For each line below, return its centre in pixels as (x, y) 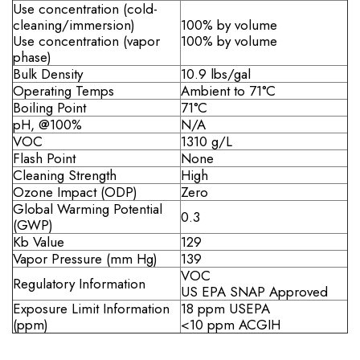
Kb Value (39, 241)
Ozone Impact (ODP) (75, 192)
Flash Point (44, 158)
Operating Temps (63, 90)
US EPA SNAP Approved (254, 291)
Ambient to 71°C (228, 90)
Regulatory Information (79, 283)
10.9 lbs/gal (216, 74)
